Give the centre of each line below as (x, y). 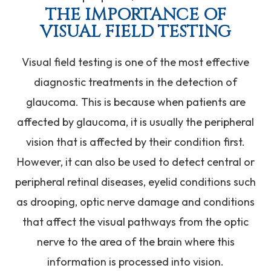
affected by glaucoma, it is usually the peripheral (135, 122)
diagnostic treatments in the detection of (135, 82)
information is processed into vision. (135, 261)
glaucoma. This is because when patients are (135, 102)
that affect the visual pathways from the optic (135, 221)
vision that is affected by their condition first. (135, 142)
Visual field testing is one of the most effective (135, 62)
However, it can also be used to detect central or (135, 162)
